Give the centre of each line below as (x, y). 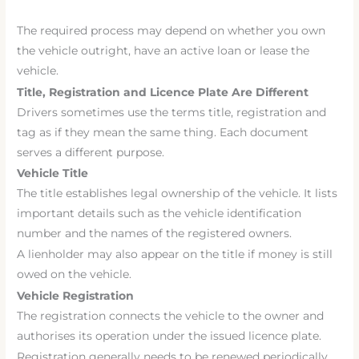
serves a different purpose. (91, 152)
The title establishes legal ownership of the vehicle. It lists (177, 193)
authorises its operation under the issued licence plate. (169, 335)
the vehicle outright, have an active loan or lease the (163, 51)
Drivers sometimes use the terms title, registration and (172, 112)
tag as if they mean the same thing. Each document (163, 132)
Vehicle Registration (76, 295)
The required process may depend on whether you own (171, 31)
